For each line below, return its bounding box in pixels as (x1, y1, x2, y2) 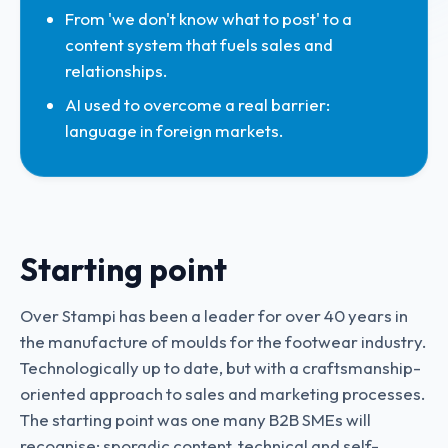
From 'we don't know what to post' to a (65, 8, 352, 29)
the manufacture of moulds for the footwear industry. (20, 331, 426, 352)
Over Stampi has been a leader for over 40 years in (20, 305, 408, 326)
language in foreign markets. (65, 120, 283, 141)
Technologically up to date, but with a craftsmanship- (20, 357, 421, 378)
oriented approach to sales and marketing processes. (20, 383, 425, 404)
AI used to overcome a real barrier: (65, 94, 330, 115)
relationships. (65, 60, 167, 81)
